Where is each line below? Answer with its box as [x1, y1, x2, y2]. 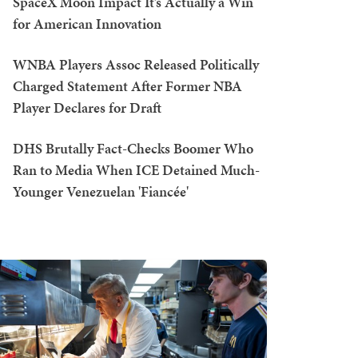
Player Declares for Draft [13, 97, 161, 117]
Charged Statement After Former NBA [13, 76, 242, 96]
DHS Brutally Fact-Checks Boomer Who [13, 138, 253, 158]
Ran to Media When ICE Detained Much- [13, 160, 260, 180]
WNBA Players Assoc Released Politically [13, 54, 259, 74]
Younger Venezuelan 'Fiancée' [13, 181, 189, 201]
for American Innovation [13, 14, 161, 34]
